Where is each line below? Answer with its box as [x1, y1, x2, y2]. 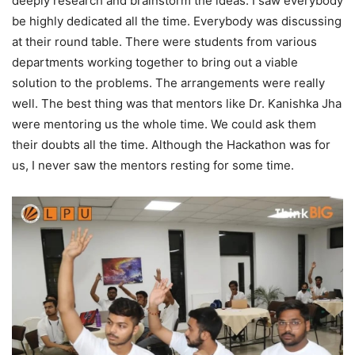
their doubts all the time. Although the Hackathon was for [12, 136, 330, 152]
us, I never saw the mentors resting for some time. [12, 157, 294, 173]
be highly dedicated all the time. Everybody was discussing [12, 13, 342, 29]
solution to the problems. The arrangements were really [12, 74, 325, 90]
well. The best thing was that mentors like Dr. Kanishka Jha [12, 95, 342, 111]
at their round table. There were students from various [12, 33, 317, 49]
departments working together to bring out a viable [12, 54, 298, 70]
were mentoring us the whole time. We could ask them [12, 116, 316, 132]
